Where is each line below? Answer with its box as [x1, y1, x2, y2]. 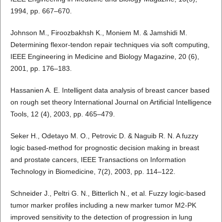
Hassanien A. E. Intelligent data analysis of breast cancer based [10, 86, 210, 95]
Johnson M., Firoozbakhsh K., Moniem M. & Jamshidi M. [10, 29, 187, 37]
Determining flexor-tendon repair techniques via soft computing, [10, 41, 210, 49]
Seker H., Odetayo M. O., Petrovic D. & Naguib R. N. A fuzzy [10, 132, 198, 140]
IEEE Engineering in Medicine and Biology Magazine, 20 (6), [10, 53, 199, 61]
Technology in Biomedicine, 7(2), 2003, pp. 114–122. [10, 167, 175, 176]
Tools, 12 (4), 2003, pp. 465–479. [10, 110, 115, 118]
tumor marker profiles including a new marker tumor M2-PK [10, 201, 196, 210]
